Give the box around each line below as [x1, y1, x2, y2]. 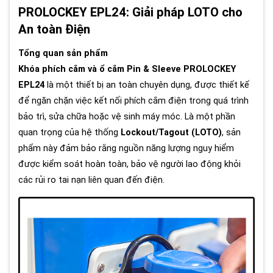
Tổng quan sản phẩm [18, 48, 108, 58]
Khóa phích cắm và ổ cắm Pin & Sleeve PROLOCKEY [18, 63, 236, 74]
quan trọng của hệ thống [18, 127, 121, 138]
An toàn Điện [18, 22, 90, 37]
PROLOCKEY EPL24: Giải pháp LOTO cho [18, 5, 243, 20]
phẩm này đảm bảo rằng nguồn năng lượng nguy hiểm [18, 143, 234, 154]
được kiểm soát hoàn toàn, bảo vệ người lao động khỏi [18, 158, 241, 169]
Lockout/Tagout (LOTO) [121, 127, 222, 138]
